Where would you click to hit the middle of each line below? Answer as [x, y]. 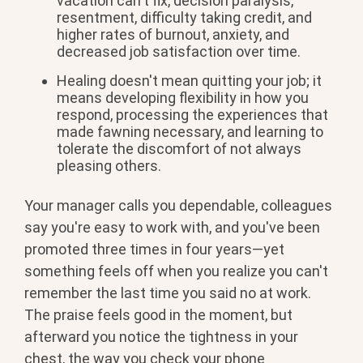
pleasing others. [109, 165]
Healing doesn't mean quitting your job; [185, 80]
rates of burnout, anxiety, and [195, 34]
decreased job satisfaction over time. [179, 51]
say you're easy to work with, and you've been [172, 228]
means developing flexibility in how [171, 97]
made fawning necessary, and [156, 131]
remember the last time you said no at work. [168, 293]
